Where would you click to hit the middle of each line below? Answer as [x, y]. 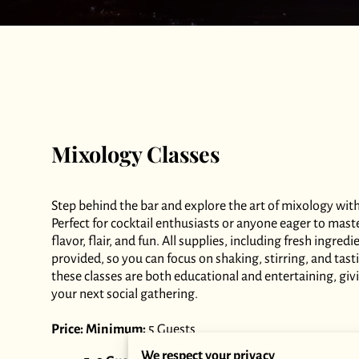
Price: [67, 329]
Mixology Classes [135, 153]
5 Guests [171, 329]
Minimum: [116, 329]
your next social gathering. [125, 294]
